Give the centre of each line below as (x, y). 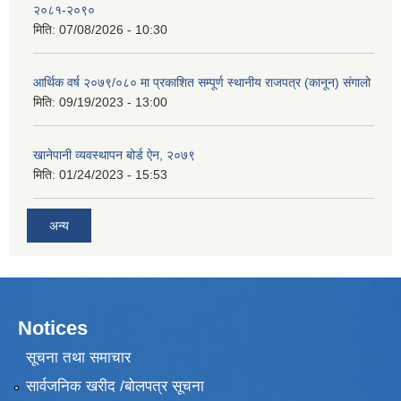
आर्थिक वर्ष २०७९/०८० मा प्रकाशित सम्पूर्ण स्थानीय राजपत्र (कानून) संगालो (202, 83)
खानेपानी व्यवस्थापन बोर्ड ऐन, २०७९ (114, 155)
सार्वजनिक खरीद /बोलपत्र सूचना (115, 386)
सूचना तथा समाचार (78, 358)
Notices (53, 328)
